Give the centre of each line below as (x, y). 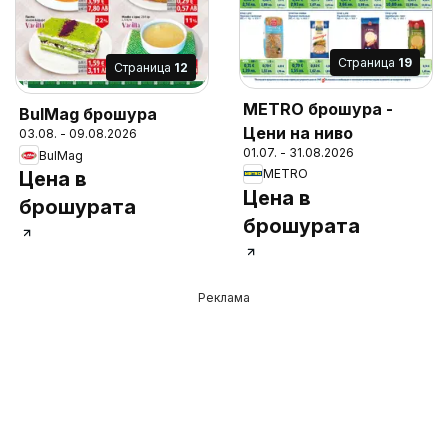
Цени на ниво (298, 132)
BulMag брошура (88, 114)
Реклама (224, 297)
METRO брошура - (318, 108)
